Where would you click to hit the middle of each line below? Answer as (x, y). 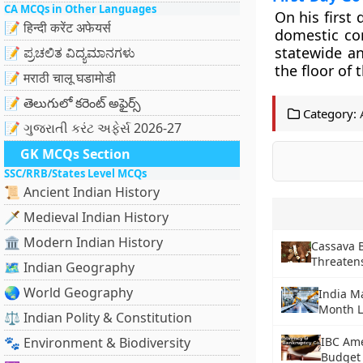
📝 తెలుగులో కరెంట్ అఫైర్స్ (73, 103)
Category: (328, 113)
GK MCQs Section (75, 154)
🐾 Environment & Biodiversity (97, 343)
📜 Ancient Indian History (82, 192)
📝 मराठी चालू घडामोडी (60, 78)
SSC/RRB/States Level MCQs (75, 173)
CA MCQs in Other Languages (80, 9)
